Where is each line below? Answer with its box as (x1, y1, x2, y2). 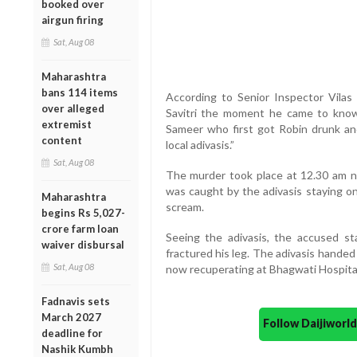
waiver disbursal (41, 237, 124, 251)
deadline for (41, 326, 103, 339)
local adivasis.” (165, 138, 234, 152)
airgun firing (41, 13, 104, 26)
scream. (165, 200, 204, 214)
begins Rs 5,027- (41, 206, 125, 219)
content (41, 133, 82, 147)
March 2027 (41, 310, 101, 324)
